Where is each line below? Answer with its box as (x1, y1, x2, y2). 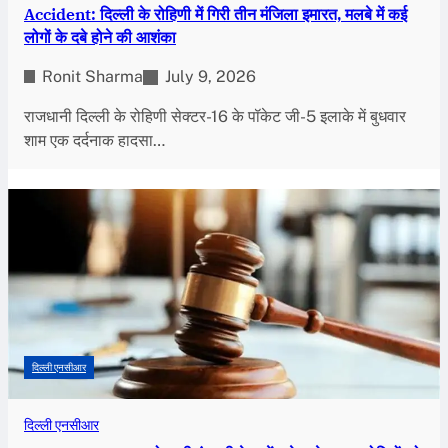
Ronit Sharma (42, 66, 143, 86)
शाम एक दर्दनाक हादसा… (24, 130, 165, 150)
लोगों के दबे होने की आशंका (24, 26, 176, 47)
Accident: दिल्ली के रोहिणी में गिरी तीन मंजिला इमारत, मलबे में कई (24, 3, 407, 24)
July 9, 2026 (165, 66, 256, 86)
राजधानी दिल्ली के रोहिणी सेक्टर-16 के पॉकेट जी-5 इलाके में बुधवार (24, 106, 406, 126)
